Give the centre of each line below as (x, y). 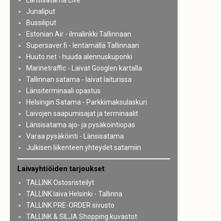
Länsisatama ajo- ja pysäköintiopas (80, 125)
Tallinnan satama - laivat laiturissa (79, 79)
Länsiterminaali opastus (63, 91)
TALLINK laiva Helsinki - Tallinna (74, 194)
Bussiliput (41, 23)
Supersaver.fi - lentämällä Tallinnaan (82, 45)
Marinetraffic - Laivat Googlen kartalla (84, 68)
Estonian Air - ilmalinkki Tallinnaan (78, 34)
